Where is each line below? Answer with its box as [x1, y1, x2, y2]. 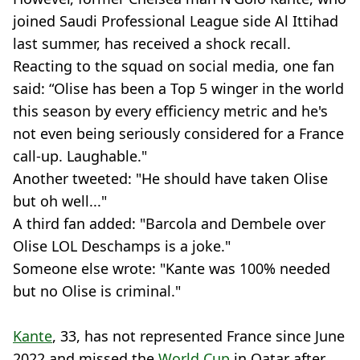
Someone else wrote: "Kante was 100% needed [13, 259, 330, 278]
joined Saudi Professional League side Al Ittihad [13, 11, 338, 31]
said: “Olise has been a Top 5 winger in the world [13, 79, 344, 98]
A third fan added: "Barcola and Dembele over [13, 214, 325, 233]
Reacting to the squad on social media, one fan [13, 56, 334, 76]
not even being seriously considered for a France [13, 124, 344, 143]
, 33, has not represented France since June [52, 326, 345, 346]
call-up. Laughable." [13, 146, 147, 166]
